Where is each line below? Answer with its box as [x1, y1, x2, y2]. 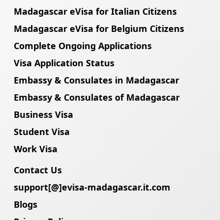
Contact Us [14, 164, 62, 176]
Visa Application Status [14, 56, 114, 69]
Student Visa [14, 125, 70, 137]
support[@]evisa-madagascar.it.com [14, 181, 170, 193]
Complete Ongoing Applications [14, 39, 152, 52]
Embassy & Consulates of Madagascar [14, 91, 180, 103]
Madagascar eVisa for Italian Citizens [14, 5, 177, 17]
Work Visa [14, 142, 57, 155]
